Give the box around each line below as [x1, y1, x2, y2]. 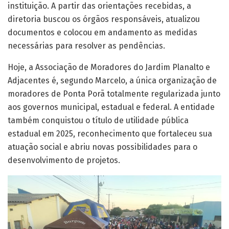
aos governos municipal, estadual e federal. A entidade [8, 102, 215, 112]
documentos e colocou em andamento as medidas [8, 28, 197, 38]
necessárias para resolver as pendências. [8, 41, 165, 51]
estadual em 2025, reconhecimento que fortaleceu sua [8, 129, 212, 139]
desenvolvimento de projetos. [8, 155, 120, 166]
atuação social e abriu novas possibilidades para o [8, 142, 197, 152]
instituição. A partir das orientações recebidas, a [8, 1, 191, 11]
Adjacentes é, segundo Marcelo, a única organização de [8, 76, 217, 86]
